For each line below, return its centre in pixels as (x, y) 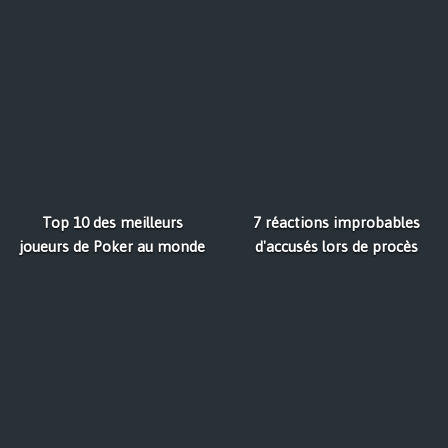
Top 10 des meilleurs (112, 222)
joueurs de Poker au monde (112, 246)
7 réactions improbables (336, 222)
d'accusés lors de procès (336, 246)
